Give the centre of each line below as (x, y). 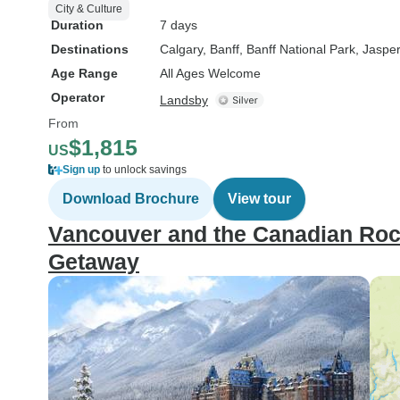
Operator (78, 97)
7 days (179, 25)
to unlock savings (143, 170)
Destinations (90, 49)
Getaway (94, 262)
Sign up (81, 170)
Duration (77, 25)
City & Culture (89, 9)
